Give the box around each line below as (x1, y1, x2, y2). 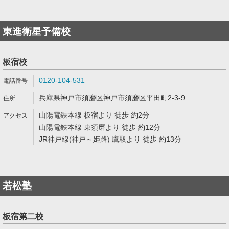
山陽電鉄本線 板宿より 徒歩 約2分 (39, 111, 149, 119)
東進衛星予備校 (3, 26, 71, 37)
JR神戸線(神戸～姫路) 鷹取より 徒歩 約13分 (39, 135, 181, 143)
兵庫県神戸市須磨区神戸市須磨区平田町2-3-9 (39, 94, 185, 102)
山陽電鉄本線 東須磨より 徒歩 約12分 (39, 123, 161, 131)
